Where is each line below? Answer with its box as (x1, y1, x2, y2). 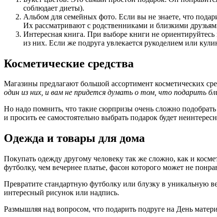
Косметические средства (4, 57, 134, 70)
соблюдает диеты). (23, 3, 84, 12)
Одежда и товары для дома (4, 132, 145, 145)
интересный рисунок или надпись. (4, 188, 119, 197)
